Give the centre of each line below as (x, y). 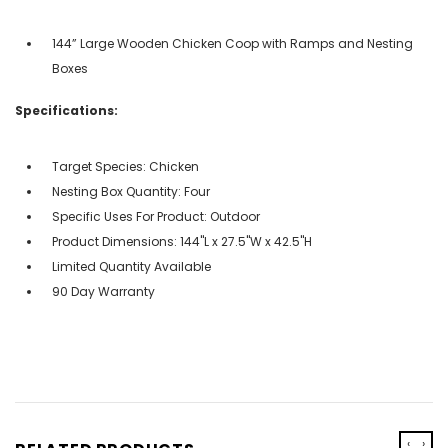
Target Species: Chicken (125, 166)
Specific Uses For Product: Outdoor (156, 216)
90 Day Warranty (103, 291)
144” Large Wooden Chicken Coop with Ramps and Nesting (232, 43)
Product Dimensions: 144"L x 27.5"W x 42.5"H (182, 241)
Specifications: (66, 110)
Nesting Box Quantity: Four (131, 191)
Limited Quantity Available (131, 266)
